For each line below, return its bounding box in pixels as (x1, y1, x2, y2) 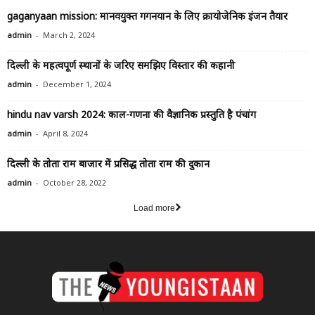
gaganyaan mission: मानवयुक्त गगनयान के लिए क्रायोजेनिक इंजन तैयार (7, 10, 288, 24)
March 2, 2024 (43, 30, 95, 41)
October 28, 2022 (43, 178, 106, 188)
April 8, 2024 (43, 129, 88, 139)
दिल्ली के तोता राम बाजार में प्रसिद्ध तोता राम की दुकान (7, 157, 210, 172)
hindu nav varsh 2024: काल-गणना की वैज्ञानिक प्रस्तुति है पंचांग (7, 108, 256, 122)
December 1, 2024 (43, 79, 111, 90)
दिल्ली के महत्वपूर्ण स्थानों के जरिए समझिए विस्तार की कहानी (7, 59, 235, 73)
